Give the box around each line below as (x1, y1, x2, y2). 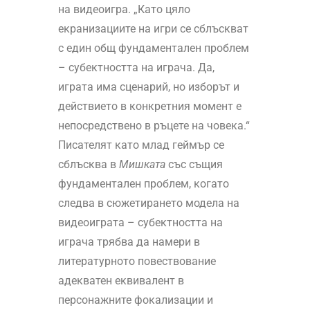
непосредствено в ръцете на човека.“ (57, 119, 250, 133)
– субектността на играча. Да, (57, 61, 215, 75)
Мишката (118, 158, 165, 172)
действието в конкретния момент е (57, 100, 241, 113)
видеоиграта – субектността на (57, 216, 223, 230)
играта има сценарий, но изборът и (57, 80, 239, 94)
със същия (165, 158, 223, 172)
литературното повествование (57, 255, 216, 268)
